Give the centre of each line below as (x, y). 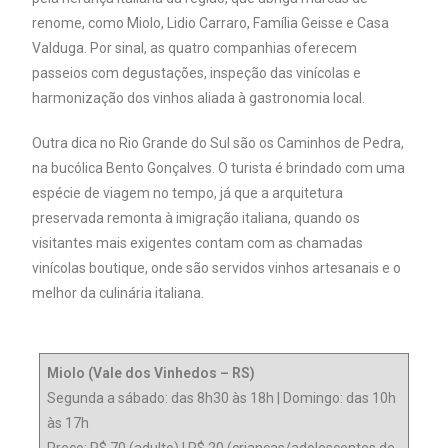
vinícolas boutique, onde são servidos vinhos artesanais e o (217, 267)
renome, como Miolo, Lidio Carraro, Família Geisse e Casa (211, 22)
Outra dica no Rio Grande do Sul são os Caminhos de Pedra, (218, 142)
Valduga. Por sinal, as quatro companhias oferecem (195, 47)
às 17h (68, 422)
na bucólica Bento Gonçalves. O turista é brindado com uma (219, 167)
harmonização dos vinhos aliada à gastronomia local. (199, 97)
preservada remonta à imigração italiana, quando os (196, 217)
